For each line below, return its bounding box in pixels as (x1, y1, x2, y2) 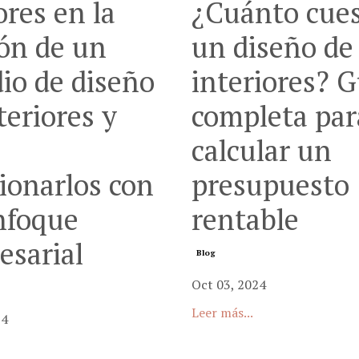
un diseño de (192, 28, 353, 67)
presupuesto (192, 166, 349, 204)
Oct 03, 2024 (192, 276, 266, 294)
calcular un (192, 131, 332, 170)
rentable (192, 200, 299, 239)
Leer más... (192, 304, 253, 322)
